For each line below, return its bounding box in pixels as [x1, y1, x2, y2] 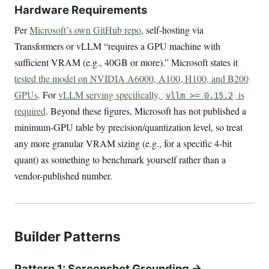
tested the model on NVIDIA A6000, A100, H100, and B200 [14, 71, 249, 85]
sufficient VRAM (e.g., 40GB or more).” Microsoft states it [14, 55, 238, 68]
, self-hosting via [141, 23, 204, 36]
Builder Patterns [14, 228, 121, 245]
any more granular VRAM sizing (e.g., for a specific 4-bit [14, 136, 232, 150]
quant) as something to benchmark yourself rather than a [14, 153, 226, 166]
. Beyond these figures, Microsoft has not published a [46, 104, 246, 117]
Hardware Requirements [14, 3, 147, 17]
